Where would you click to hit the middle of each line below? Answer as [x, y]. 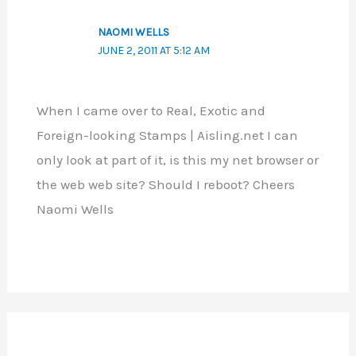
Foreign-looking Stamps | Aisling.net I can [167, 135]
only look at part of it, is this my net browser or [177, 159]
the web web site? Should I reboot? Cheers [165, 184]
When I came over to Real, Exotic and [151, 110]
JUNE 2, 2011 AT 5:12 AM [153, 51]
